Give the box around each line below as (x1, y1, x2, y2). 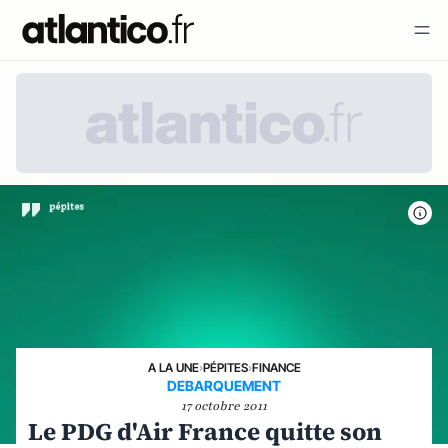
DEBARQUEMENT (167, 376, 281, 394)
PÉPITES (202, 359, 248, 375)
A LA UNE (147, 359, 199, 375)
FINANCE (251, 359, 301, 375)
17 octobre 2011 (181, 397, 267, 414)
